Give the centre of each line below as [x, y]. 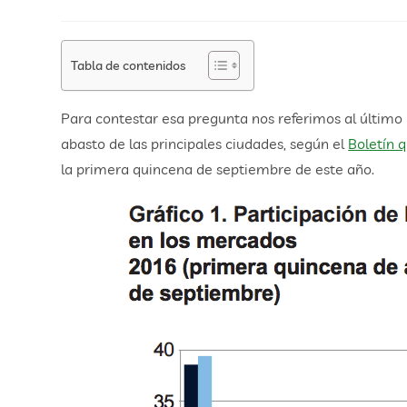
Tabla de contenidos [129, 65]
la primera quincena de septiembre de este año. [218, 169]
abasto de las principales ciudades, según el [205, 144]
